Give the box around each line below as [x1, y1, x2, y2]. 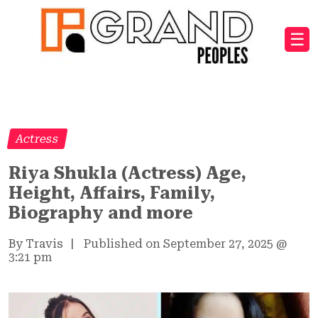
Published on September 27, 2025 [84, 236, 273, 251]
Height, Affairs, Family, [9, 182, 215, 203]
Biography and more [9, 202, 193, 223]
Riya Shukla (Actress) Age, [9, 163, 246, 183]
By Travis [9, 236, 63, 251]
